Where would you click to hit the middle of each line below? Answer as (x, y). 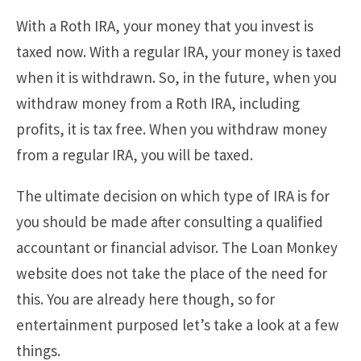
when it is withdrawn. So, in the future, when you (176, 77)
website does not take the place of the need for (172, 273)
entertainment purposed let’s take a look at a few (178, 324)
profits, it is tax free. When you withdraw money (172, 129)
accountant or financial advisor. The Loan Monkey (177, 247)
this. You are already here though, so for (145, 299)
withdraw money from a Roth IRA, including (158, 103)
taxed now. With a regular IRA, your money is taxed (179, 51)
